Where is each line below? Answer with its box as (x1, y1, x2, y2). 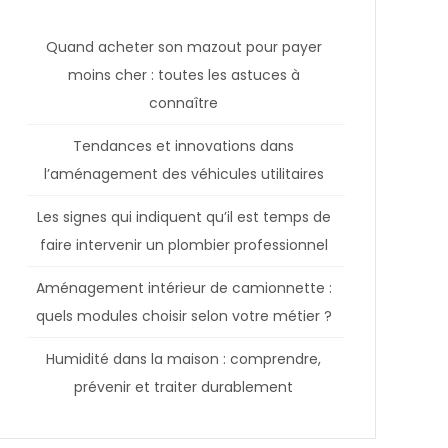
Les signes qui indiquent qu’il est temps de (36, 206, 331, 227)
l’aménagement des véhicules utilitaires (43, 163, 324, 184)
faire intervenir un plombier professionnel (39, 234, 328, 255)
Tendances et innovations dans (73, 135, 294, 156)
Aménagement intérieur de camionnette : (35, 277, 332, 298)
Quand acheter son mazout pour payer (45, 36, 322, 57)
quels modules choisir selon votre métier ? (35, 305, 332, 326)
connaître (149, 92, 218, 113)
